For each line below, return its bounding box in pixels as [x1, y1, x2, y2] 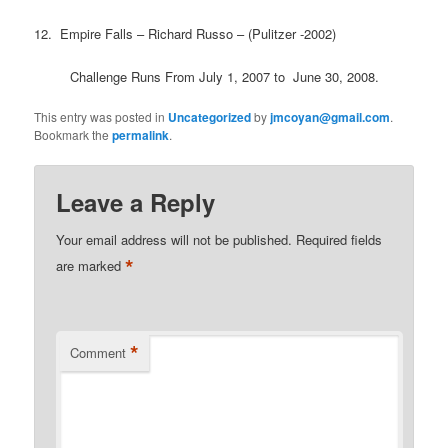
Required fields [296, 229, 383, 249]
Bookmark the [34, 125, 113, 143]
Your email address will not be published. [56, 229, 293, 249]
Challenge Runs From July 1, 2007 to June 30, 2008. [69, 66, 379, 86]
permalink [112, 125, 170, 144]
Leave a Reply [56, 184, 216, 219]
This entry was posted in [34, 107, 169, 125]
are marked [56, 255, 126, 275]
